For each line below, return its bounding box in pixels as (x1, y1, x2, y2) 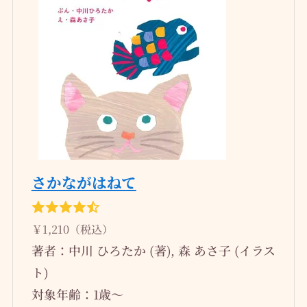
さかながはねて (31, 171, 136, 193)
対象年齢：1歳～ (31, 284, 123, 303)
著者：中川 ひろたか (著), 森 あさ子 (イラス (31, 241, 275, 259)
